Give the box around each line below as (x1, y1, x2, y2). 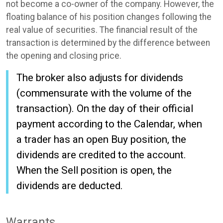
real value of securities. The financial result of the (6, 25, 198, 35)
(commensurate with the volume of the (16, 87, 192, 100)
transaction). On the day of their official (16, 103, 193, 115)
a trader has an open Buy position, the (16, 133, 186, 146)
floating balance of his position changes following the (6, 12, 212, 22)
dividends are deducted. (16, 180, 123, 192)
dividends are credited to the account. (16, 149, 186, 161)
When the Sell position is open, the (16, 164, 172, 177)
